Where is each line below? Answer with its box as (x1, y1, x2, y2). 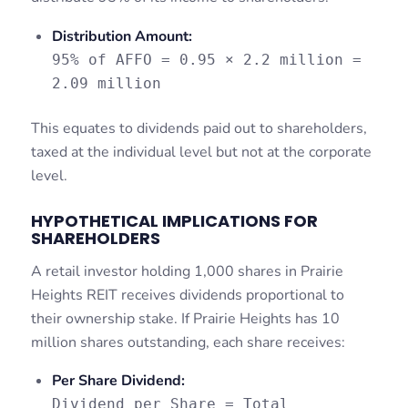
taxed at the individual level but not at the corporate (30, 142, 372, 163)
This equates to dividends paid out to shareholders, (30, 118, 367, 139)
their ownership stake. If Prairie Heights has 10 (30, 308, 340, 329)
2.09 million (51, 75, 161, 93)
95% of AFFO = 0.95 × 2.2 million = (51, 51, 362, 69)
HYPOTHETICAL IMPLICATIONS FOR (30, 209, 318, 233)
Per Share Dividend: (51, 371, 185, 392)
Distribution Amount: (51, 26, 192, 47)
